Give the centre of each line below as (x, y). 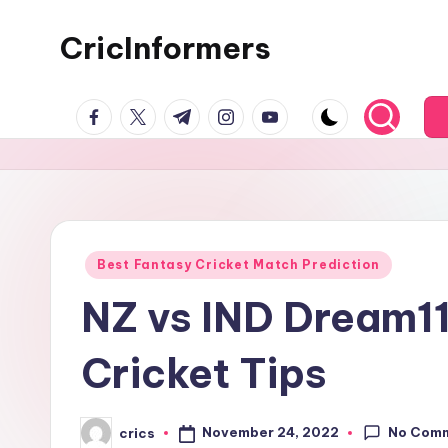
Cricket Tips (204, 373)
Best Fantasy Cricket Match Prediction (238, 264)
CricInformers (165, 48)
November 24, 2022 (270, 432)
